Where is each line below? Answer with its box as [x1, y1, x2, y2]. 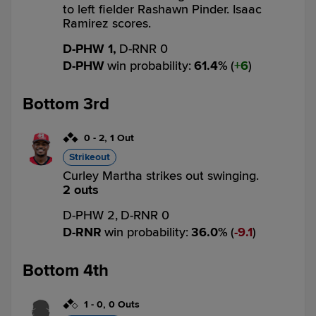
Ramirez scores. [63, 16, 151, 31]
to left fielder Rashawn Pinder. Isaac [63, 1, 262, 17]
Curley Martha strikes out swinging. [63, 168, 259, 183]
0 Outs [109, 298, 140, 310]
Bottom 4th [23, 260, 109, 281]
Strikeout [69, 151, 110, 163]
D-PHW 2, [63, 207, 118, 223]
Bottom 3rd [23, 94, 109, 114]
